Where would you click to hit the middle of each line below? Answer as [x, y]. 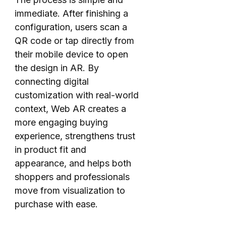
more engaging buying [61, 123]
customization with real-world [76, 95]
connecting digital [51, 82]
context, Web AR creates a [70, 109]
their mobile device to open [71, 54]
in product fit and [50, 150]
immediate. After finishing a [71, 14]
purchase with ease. [56, 204]
